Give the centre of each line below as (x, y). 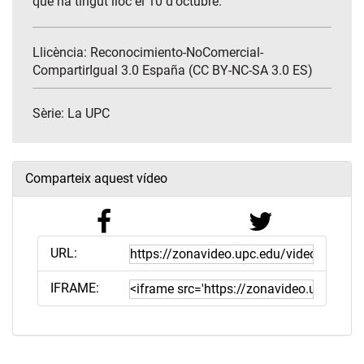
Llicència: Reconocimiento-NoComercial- (148, 53)
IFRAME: (75, 288)
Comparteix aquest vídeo (96, 179)
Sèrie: (50, 114)
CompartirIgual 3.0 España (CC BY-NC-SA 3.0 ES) (173, 71)
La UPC (89, 114)
